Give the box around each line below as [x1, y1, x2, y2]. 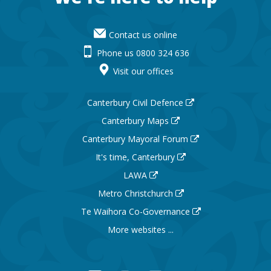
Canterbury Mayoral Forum [82, 132, 191, 145]
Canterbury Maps [102, 114, 172, 126]
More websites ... [108, 223, 174, 235]
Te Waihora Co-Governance [80, 205, 192, 217]
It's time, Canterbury [96, 151, 178, 163]
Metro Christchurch [97, 187, 175, 199]
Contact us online [109, 29, 177, 41]
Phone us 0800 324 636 [97, 47, 189, 59]
